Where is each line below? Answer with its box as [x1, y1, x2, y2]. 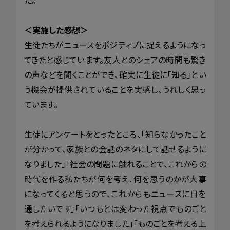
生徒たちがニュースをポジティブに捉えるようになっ [24, 38, 206, 51]
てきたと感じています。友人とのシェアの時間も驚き [24, 53, 206, 66]
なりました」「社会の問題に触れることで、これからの [24, 157, 206, 170]
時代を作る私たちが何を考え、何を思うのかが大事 [24, 172, 206, 185]
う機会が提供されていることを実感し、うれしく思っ [24, 83, 206, 95]
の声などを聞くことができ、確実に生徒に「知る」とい [24, 68, 206, 81]
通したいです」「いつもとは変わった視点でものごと [24, 202, 206, 215]
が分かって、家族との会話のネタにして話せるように [24, 142, 206, 155]
